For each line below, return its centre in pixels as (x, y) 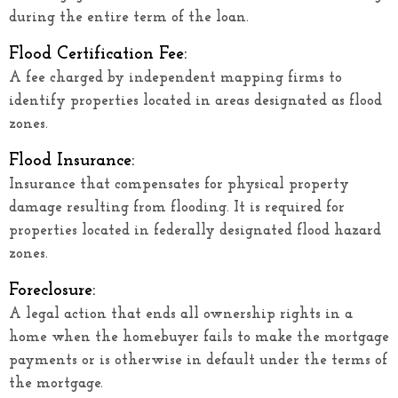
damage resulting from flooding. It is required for (177, 207)
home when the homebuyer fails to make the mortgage (199, 337)
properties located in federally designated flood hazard (195, 230)
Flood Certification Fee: (98, 54)
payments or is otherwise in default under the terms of (198, 360)
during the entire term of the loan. (129, 17)
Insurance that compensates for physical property (179, 184)
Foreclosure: (52, 290)
